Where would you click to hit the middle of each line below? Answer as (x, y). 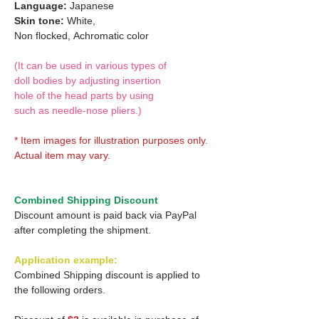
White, (80, 20)
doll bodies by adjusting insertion (88, 80)
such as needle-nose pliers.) (78, 110)
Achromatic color (111, 35)
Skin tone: (39, 20)
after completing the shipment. (83, 230)
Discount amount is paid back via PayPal (105, 215)
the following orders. (60, 289)
